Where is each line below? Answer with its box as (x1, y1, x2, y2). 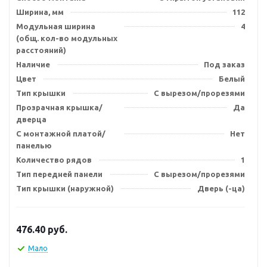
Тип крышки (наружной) (16, 184, 114, 193)
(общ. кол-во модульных (16, 34, 117, 42)
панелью (16, 141, 52, 150)
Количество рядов (16, 156, 92, 164)
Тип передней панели (16, 170, 103, 178)
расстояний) (16, 46, 66, 54)
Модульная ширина (16, 22, 95, 30)
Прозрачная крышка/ (16, 103, 103, 111)
